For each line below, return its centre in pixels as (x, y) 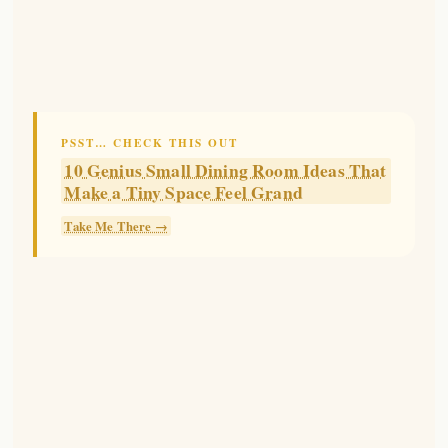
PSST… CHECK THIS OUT (150, 143)
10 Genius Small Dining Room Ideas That (225, 170)
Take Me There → (116, 226)
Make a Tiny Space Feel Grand (183, 192)
